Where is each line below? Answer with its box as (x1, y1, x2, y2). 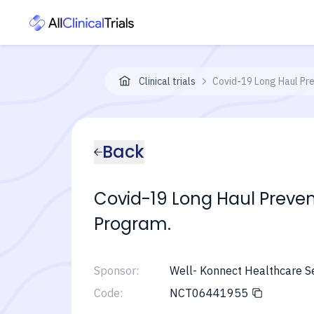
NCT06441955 (169, 286, 248, 300)
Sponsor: (94, 264, 139, 278)
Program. (94, 212, 171, 235)
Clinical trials (139, 75, 196, 88)
